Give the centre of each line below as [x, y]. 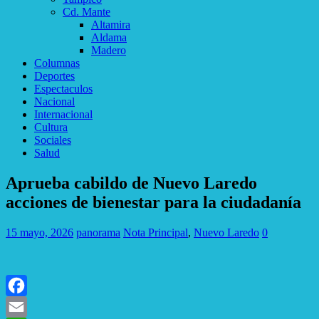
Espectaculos [63, 89]
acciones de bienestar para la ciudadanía [153, 202]
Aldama [109, 37]
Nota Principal [156, 232]
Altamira [111, 25]
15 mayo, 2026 [40, 232]
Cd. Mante [87, 12]
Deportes [54, 76]
